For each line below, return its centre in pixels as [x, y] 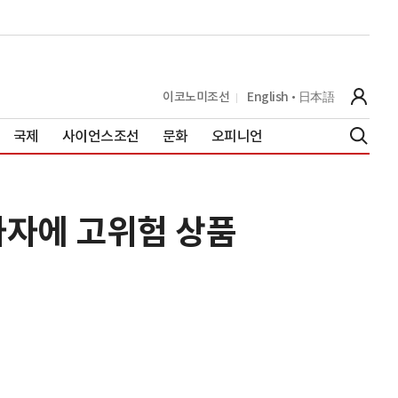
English [268, 96]
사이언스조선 [100, 135]
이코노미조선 [196, 96]
